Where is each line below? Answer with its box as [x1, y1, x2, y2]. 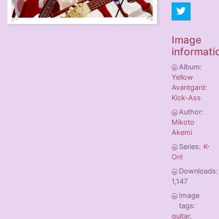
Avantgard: [172, 83, 207, 92]
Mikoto [172, 118, 195, 127]
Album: [179, 63, 202, 71]
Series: [179, 142, 201, 151]
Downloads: [179, 167, 218, 175]
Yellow [172, 73, 193, 82]
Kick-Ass [172, 93, 201, 102]
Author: [179, 108, 203, 116]
